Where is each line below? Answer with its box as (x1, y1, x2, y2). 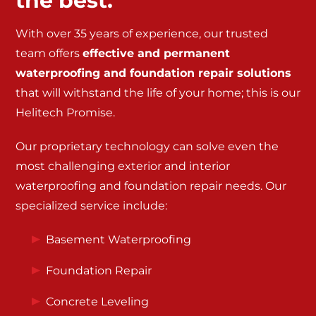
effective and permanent (83, 47, 230, 60)
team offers (16, 47, 83, 60)
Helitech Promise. (16, 106, 115, 119)
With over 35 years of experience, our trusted (16, 27, 268, 40)
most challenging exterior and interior (16, 159, 230, 173)
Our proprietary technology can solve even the (16, 140, 279, 153)
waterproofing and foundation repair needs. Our (16, 179, 286, 193)
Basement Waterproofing (46, 233, 191, 246)
